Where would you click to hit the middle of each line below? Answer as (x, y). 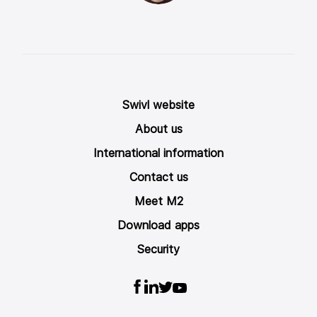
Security (158, 249)
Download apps (158, 225)
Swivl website (158, 105)
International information (158, 153)
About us (158, 129)
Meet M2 (158, 201)
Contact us (158, 177)
